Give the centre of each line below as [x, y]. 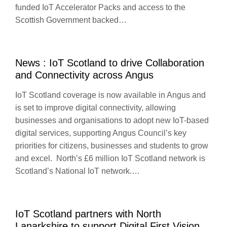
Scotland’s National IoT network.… [78, 171]
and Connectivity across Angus [84, 75]
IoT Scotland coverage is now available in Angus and [110, 95]
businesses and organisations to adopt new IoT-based [112, 120]
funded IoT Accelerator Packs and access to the [100, 7]
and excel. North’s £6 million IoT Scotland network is [110, 158]
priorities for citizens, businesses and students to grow [112, 146]
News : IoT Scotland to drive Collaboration [110, 63]
